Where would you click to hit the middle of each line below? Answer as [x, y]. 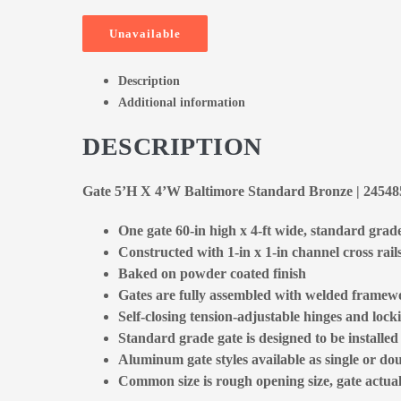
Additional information [182, 103]
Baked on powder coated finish [212, 274]
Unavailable [145, 34]
